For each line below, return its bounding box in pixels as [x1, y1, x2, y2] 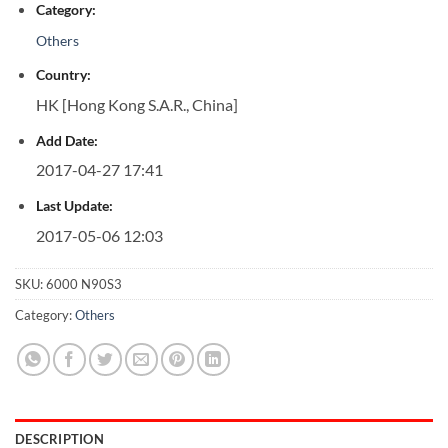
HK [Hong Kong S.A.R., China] [35, 94, 238, 114]
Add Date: [35, 131, 98, 149]
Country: [35, 66, 91, 84]
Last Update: [35, 196, 113, 214]
